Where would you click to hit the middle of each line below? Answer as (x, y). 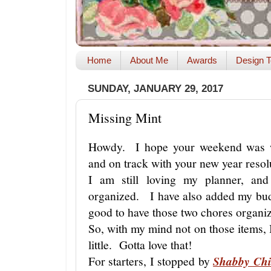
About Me (149, 60)
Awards (202, 60)
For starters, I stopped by (151, 261)
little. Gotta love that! (140, 244)
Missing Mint (125, 117)
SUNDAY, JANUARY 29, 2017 (155, 89)
